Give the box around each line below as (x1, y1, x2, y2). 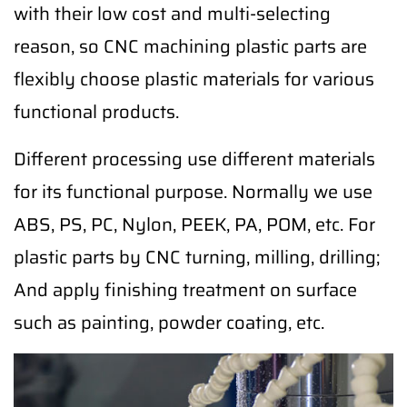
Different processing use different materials (14, 144, 375, 174)
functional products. (14, 97, 179, 126)
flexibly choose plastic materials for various (14, 65, 374, 94)
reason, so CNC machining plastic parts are (14, 32, 367, 61)
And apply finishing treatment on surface (14, 275, 357, 304)
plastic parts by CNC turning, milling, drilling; (14, 243, 380, 272)
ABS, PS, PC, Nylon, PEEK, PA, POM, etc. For (14, 210, 375, 239)
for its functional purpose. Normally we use (14, 177, 372, 206)
